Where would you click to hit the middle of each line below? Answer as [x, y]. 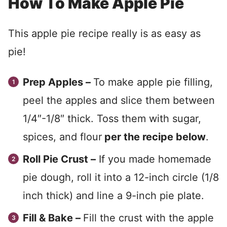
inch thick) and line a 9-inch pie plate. [113, 196]
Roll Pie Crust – [59, 159]
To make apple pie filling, [153, 82]
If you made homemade [154, 159]
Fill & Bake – [53, 218]
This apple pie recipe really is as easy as [104, 34]
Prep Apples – [58, 82]
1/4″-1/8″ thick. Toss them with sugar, [112, 119]
